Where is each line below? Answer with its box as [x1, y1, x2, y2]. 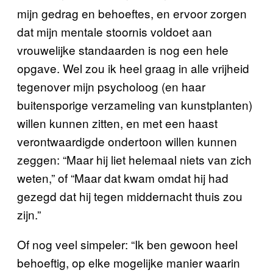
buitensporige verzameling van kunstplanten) [17, 96, 252, 113]
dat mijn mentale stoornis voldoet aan [17, 23, 212, 40]
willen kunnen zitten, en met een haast [17, 115, 218, 131]
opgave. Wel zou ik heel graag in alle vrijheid [17, 60, 249, 76]
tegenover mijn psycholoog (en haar [17, 78, 205, 94]
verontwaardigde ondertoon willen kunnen [17, 133, 237, 149]
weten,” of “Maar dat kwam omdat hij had [17, 169, 229, 186]
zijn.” [17, 206, 41, 222]
